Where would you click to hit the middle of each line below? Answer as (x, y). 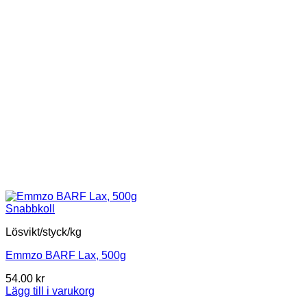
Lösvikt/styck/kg (44, 232)
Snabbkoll (30, 209)
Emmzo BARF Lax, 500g (66, 256)
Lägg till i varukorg (50, 291)
